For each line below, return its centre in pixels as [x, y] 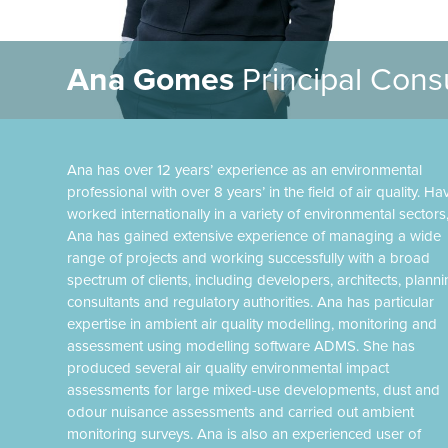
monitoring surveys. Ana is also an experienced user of [244, 434]
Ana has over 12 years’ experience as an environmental [245, 170]
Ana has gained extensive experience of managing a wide [254, 236]
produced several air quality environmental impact [228, 368]
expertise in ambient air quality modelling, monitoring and [252, 324]
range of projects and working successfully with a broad [249, 258]
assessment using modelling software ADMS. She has [241, 346]
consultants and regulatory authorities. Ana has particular [251, 302]
